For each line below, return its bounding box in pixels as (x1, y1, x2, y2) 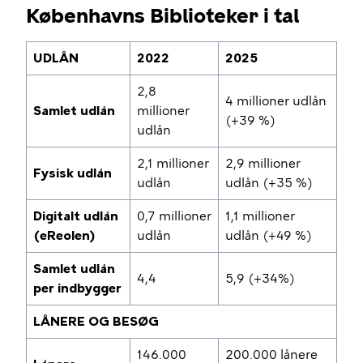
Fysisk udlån (33, 165, 112, 181)
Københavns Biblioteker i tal (26, 3, 299, 28)
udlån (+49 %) (225, 228, 312, 243)
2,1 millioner (137, 156, 209, 171)
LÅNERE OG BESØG (33, 314, 159, 329)
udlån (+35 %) (225, 175, 313, 190)
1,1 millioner (225, 208, 295, 224)
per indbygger (33, 280, 122, 296)
